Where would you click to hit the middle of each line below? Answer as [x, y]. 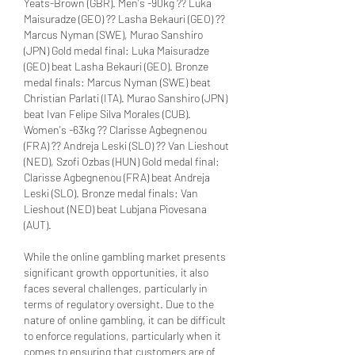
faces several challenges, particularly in [116, 288]
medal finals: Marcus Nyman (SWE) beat [117, 82]
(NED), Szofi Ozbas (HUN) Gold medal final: [122, 161]
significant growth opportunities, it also [116, 272]
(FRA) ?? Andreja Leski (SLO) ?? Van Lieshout [126, 145]
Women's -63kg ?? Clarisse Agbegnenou [115, 129]
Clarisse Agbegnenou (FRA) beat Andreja [117, 177]
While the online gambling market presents [125, 256]
